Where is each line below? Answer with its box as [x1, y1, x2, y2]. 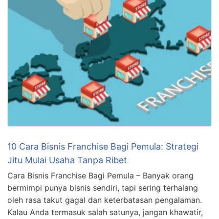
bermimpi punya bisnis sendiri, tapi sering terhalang [7, 183, 198, 193]
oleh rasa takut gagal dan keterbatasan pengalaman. [7, 195, 202, 205]
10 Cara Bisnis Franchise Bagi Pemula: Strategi [7, 141, 198, 152]
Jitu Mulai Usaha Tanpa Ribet [7, 155, 127, 166]
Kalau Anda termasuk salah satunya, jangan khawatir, [7, 207, 203, 218]
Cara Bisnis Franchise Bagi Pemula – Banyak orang [7, 171, 194, 181]
